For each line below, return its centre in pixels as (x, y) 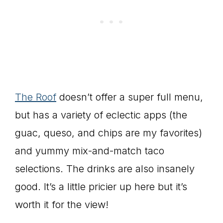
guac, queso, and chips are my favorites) (109, 133)
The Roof (36, 97)
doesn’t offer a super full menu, (130, 97)
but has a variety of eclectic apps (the (101, 115)
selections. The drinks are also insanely (105, 169)
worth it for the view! (62, 205)
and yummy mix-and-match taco (90, 151)
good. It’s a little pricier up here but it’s (101, 187)
